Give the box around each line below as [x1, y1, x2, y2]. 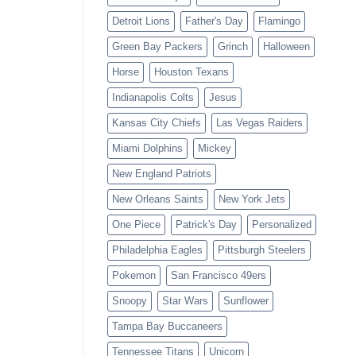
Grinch [217, 41, 248, 53]
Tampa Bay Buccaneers [111, 320, 222, 333]
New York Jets [218, 193, 285, 206]
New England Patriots [111, 168, 211, 180]
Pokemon [111, 269, 156, 282]
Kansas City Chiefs [111, 117, 201, 130]
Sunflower [222, 295, 269, 308]
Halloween [262, 41, 310, 53]
